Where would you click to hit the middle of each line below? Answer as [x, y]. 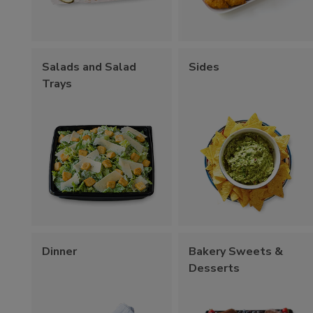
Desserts [214, 268]
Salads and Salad [89, 67]
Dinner [59, 251]
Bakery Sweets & [236, 251]
